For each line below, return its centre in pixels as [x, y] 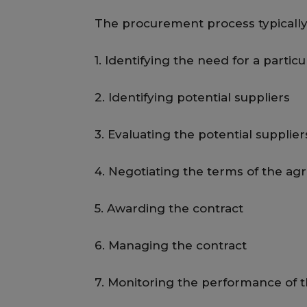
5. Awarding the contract [169, 208]
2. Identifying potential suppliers [192, 97]
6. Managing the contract [171, 245]
